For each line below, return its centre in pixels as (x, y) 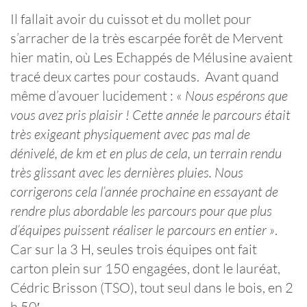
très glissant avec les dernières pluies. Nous (127, 173)
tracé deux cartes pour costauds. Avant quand (145, 77)
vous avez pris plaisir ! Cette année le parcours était (150, 115)
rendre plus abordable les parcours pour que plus (141, 211)
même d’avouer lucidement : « (98, 96)
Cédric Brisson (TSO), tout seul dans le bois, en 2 (152, 288)
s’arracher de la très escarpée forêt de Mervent (147, 38)
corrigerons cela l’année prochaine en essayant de (144, 192)
